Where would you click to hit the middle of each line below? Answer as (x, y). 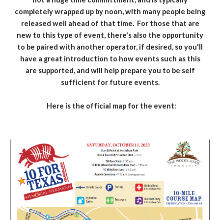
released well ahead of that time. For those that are (110, 23)
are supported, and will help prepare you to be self (110, 70)
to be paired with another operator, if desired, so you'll (110, 47)
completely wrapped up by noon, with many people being (110, 12)
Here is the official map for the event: (110, 106)
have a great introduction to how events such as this (110, 59)
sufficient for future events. (110, 82)
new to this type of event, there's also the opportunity (110, 35)
